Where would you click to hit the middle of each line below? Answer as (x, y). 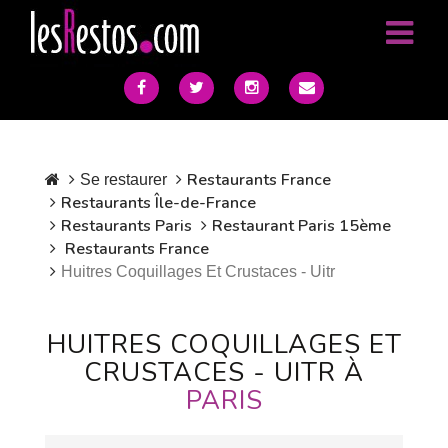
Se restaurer (123, 179)
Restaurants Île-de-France (158, 203)
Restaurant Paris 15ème (301, 226)
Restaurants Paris (126, 226)
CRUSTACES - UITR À (224, 372)
